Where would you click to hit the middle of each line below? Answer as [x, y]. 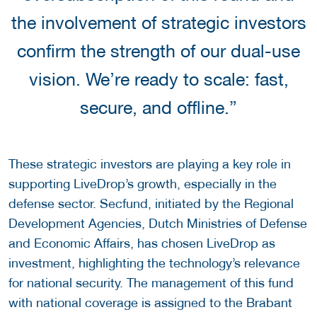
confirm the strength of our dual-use [158, 51]
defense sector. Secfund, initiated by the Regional [151, 203]
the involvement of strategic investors [158, 22]
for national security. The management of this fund [151, 282]
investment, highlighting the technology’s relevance [154, 263]
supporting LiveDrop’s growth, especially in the [143, 183]
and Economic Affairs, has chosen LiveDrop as [142, 243]
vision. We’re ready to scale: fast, [158, 79]
